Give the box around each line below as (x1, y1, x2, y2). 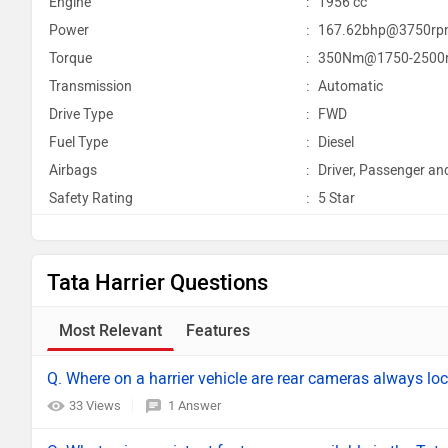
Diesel (315, 134, 354, 151)
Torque (49, 50, 92, 67)
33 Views (69, 398, 124, 413)
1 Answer (168, 398, 221, 413)
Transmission (49, 78, 132, 95)
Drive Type (49, 106, 113, 123)
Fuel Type (49, 134, 108, 151)
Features (186, 321, 250, 340)
